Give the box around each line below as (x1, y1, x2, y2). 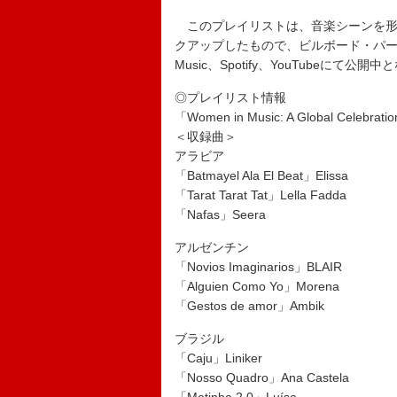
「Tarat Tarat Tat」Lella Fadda (175, 188, 346, 202)
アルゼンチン (175, 240, 249, 254)
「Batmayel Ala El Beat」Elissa (175, 168, 348, 183)
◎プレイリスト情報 (175, 90, 286, 105)
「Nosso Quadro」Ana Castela (175, 370, 353, 385)
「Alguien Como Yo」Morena (175, 279, 339, 293)
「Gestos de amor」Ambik (175, 299, 324, 313)
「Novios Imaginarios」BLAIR (175, 260, 342, 274)
